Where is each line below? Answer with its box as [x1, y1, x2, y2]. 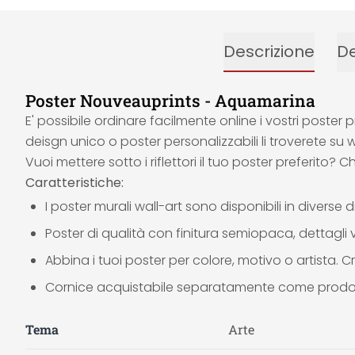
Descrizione [223, 40, 315, 63]
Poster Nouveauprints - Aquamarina [25, 90, 315, 112]
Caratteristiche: [25, 174, 124, 192]
